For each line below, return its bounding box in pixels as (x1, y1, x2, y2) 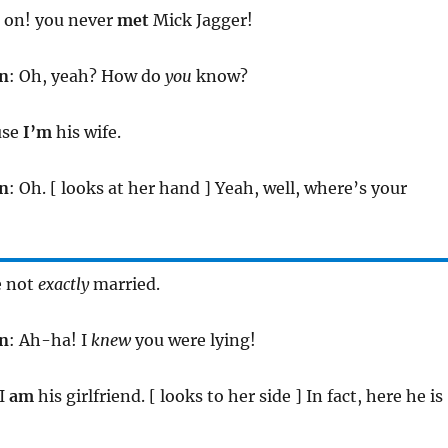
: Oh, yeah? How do (8, 65, 165, 86)
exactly (37, 273, 89, 294)
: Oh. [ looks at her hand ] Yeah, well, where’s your (8, 177, 407, 198)
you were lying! (130, 329, 256, 350)
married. (88, 273, 160, 294)
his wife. (51, 121, 121, 142)
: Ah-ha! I (8, 329, 91, 350)
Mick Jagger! (148, 9, 253, 30)
